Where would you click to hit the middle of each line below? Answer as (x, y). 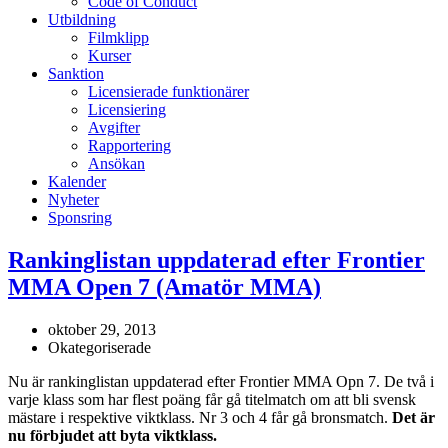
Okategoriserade (99, 347)
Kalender (77, 181)
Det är (413, 417)
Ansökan (116, 163)
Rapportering (129, 145)
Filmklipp (118, 37)
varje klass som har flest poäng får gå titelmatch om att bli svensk (212, 399)
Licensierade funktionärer (168, 91)
